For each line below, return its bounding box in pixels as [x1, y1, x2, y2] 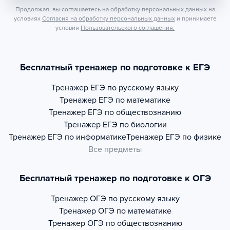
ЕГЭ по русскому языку [90, 83, 179, 93]
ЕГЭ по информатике [48, 132, 126, 142]
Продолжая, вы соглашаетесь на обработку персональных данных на [15, 6, 215, 13]
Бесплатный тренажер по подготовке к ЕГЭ [20, 62, 210, 73]
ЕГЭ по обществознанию [88, 107, 181, 118]
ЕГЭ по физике [165, 132, 221, 142]
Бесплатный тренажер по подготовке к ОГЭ [19, 172, 211, 184]
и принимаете [176, 15, 217, 22]
